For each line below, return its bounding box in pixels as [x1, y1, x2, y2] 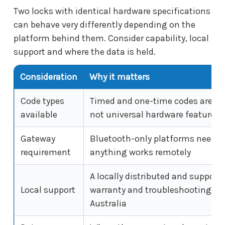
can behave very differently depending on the [14, 19, 195, 30]
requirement [21, 147, 71, 158]
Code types [21, 95, 64, 106]
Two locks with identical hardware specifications [14, 6, 210, 17]
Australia [90, 198, 127, 209]
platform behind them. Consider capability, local [14, 33, 209, 44]
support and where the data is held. [14, 46, 156, 57]
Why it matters [89, 71, 150, 82]
